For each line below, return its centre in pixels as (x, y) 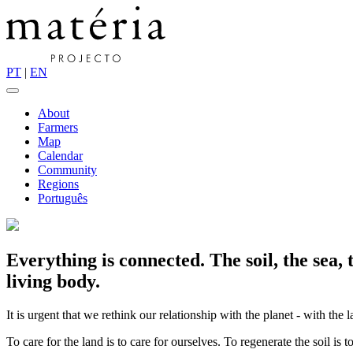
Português (63, 198)
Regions (58, 184)
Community (67, 169)
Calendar (60, 155)
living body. (53, 281)
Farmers (58, 127)
